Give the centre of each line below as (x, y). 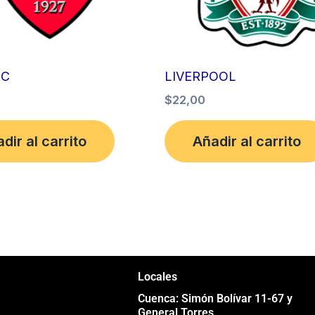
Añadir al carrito (247, 141)
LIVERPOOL (200, 76)
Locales (157, 277)
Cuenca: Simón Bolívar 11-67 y (215, 299)
